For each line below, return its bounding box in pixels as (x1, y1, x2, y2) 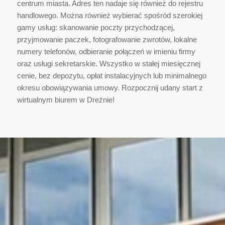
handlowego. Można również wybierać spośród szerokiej (17, 11, 202, 20)
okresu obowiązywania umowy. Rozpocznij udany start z (17, 83, 203, 92)
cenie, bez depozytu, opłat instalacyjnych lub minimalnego (17, 71, 206, 80)
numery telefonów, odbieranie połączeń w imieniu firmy (17, 47, 195, 56)
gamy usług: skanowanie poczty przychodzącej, (17, 23, 175, 32)
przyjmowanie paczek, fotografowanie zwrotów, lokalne (17, 35, 197, 44)
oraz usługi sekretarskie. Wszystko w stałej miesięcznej (17, 59, 200, 68)
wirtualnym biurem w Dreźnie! (17, 95, 115, 104)
